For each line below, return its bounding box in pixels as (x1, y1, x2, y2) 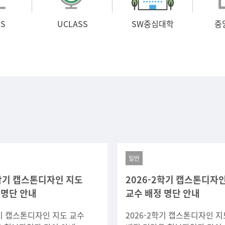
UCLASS (57, 18, 88, 30)
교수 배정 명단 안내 (126, 186, 200, 199)
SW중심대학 (132, 18, 174, 30)
